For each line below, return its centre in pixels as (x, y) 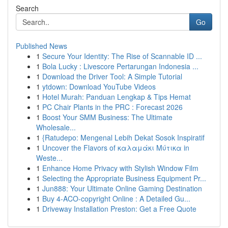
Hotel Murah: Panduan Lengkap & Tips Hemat (117, 97)
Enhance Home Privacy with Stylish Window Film (120, 168)
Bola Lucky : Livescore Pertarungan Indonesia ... (120, 66)
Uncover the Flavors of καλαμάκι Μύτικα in (116, 148)
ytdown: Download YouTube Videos (99, 87)
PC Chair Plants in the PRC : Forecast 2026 (112, 107)
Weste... (49, 158)
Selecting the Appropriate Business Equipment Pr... (124, 178)
